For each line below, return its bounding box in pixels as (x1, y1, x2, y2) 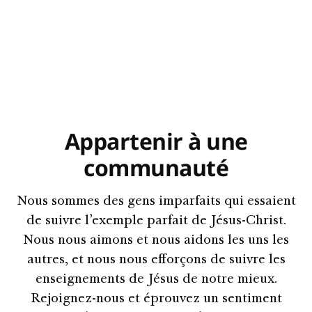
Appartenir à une (64, 126, 248, 156)
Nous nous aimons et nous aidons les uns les (23, 235, 289, 247)
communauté (84, 153, 228, 182)
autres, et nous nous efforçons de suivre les (26, 254, 286, 267)
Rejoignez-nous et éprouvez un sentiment (30, 293, 282, 306)
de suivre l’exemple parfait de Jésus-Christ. (26, 215, 286, 228)
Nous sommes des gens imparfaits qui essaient (16, 196, 296, 208)
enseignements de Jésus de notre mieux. (35, 274, 277, 286)
